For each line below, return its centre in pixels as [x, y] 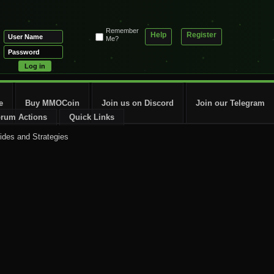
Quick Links [92, 117]
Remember [122, 31]
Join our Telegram [230, 103]
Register [202, 35]
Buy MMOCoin [52, 103]
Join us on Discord [138, 103]
